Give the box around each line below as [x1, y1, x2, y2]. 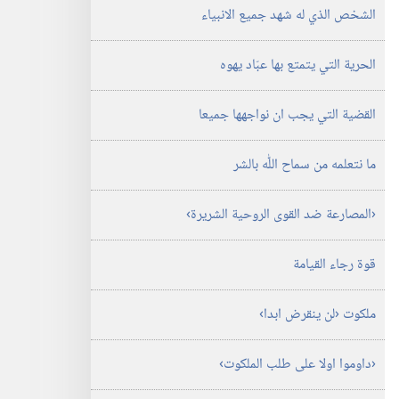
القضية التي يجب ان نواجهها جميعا [199, 103, 376, 127]
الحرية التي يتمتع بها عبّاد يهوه [220, 53, 376, 77]
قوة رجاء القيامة [293, 253, 376, 277]
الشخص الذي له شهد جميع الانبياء [201, 4, 376, 28]
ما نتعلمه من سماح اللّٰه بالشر [233, 153, 376, 177]
